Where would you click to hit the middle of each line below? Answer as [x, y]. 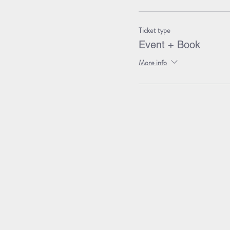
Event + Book [169, 44]
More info [153, 63]
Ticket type [155, 30]
